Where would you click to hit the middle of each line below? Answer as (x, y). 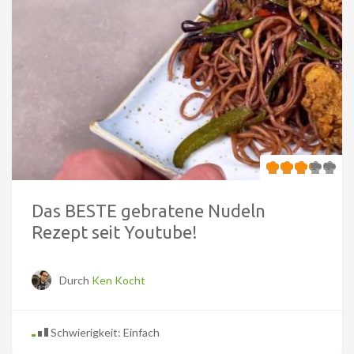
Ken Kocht (119, 280)
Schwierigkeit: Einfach (104, 332)
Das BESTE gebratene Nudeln (149, 210)
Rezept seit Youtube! (115, 232)
